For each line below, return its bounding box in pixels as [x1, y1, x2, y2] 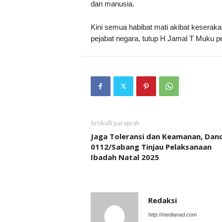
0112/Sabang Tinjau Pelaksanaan [90, 142, 212, 152]
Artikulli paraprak [90, 119, 140, 127]
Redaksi [148, 195, 177, 205]
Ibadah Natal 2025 [90, 152, 159, 162]
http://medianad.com [148, 212, 197, 218]
